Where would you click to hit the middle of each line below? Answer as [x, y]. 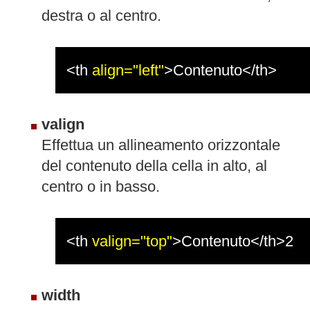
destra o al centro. [101, 15]
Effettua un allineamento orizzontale [161, 145]
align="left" [128, 70]
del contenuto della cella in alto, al [154, 165]
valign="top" [132, 241]
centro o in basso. [101, 186]
